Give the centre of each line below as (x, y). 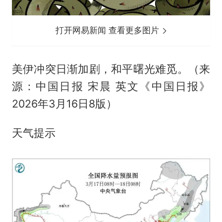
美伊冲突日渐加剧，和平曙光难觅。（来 (111, 69)
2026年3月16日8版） (64, 103)
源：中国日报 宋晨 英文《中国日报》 (111, 86)
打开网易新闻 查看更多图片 (109, 30)
